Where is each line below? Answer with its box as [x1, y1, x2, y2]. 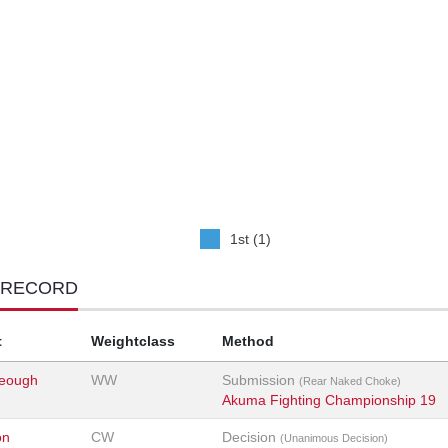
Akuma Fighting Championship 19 [222, 392, 436, 409]
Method [222, 333, 274, 350]
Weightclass [91, 333, 175, 350]
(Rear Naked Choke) [299, 375, 401, 388]
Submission [222, 372, 299, 389]
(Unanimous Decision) [280, 432, 388, 445]
